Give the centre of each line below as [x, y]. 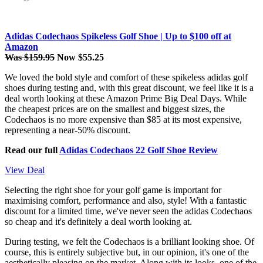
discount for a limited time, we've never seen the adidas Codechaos [128, 211]
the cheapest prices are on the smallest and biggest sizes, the [115, 109]
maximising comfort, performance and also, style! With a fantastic [126, 201]
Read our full [32, 150]
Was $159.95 [30, 58]
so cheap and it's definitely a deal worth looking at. [98, 222]
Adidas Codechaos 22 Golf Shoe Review [139, 150]
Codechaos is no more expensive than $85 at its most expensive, [123, 120]
